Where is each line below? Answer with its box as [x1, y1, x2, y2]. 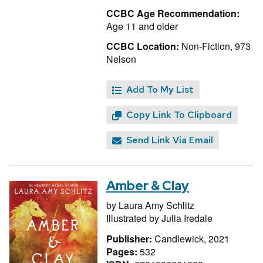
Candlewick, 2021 [154, 231, 230, 245]
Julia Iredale [161, 211, 213, 225]
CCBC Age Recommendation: [106, 6, 240, 20]
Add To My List [126, 83, 194, 96]
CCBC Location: [106, 39, 179, 53]
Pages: [106, 244, 140, 258]
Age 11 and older [106, 19, 178, 33]
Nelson [106, 52, 136, 66]
